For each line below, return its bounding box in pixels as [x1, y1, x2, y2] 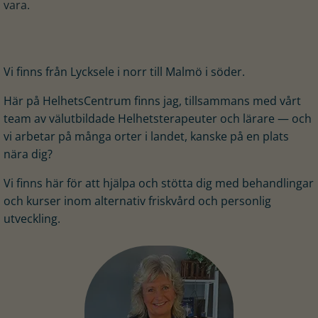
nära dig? [4, 146, 53, 162]
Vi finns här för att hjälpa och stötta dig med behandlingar [4, 175, 314, 191]
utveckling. [4, 210, 60, 226]
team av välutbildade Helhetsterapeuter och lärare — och [4, 110, 312, 126]
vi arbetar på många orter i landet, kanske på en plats [4, 128, 289, 144]
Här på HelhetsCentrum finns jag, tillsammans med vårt [4, 92, 301, 109]
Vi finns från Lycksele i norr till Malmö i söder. [4, 63, 245, 79]
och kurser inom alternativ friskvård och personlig [4, 192, 271, 209]
